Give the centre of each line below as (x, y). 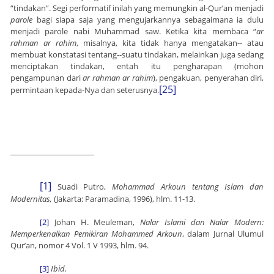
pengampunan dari (46, 78)
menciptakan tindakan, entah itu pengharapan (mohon (137, 66)
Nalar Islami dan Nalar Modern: (202, 222)
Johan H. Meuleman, (94, 222)
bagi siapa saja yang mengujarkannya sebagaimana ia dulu (148, 20)
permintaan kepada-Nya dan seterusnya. (85, 90)
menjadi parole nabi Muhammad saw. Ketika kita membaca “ (133, 31)
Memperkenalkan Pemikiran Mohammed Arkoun (96, 234)
